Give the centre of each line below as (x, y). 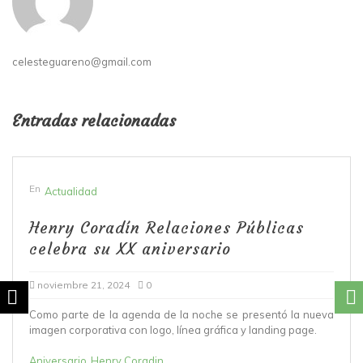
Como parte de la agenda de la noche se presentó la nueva (181, 315)
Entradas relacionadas (94, 121)
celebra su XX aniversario (130, 249)
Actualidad (71, 192)
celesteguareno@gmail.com (82, 62)
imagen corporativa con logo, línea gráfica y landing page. (173, 330)
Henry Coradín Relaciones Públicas (167, 228)
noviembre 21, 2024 (83, 285)
